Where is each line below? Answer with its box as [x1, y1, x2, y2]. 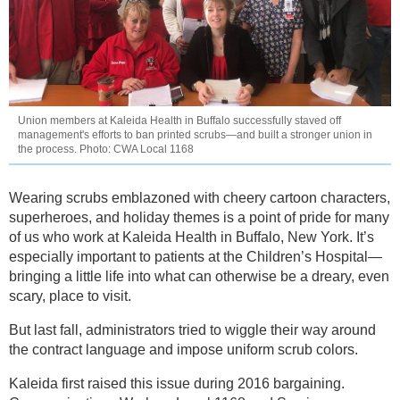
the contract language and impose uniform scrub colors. [9, 341, 358, 357]
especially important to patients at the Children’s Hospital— [9, 248, 382, 264]
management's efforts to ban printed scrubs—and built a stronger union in [18, 128, 372, 141]
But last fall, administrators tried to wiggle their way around [9, 321, 376, 337]
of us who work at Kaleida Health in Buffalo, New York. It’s [9, 229, 374, 245]
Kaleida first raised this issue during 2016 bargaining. [9, 375, 345, 391]
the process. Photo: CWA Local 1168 [18, 142, 194, 155]
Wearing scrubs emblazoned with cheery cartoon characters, [9, 189, 390, 205]
